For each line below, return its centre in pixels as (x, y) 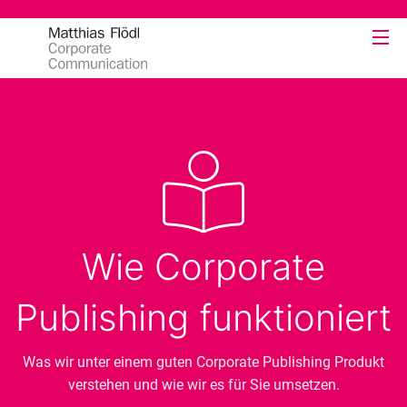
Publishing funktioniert (203, 318)
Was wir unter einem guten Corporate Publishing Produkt (203, 362)
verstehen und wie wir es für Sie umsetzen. (203, 385)
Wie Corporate (203, 267)
